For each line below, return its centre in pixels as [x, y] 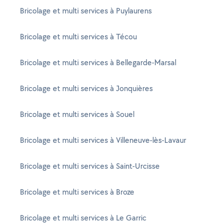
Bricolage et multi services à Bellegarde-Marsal [98, 62]
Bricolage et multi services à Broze [77, 192]
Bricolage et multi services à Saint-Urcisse [90, 166]
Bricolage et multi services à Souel [77, 114]
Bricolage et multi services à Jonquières [86, 88]
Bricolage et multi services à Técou [78, 37]
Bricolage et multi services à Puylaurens [86, 11]
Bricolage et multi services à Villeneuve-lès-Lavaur [103, 140]
